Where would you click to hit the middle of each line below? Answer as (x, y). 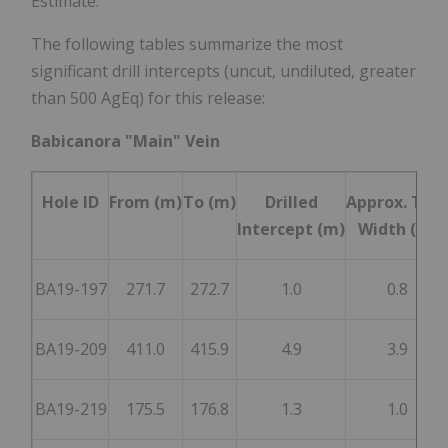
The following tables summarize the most (187, 44)
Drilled (291, 202)
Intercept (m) (291, 229)
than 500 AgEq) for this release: (148, 98)
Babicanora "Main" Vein (125, 141)
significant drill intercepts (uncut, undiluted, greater (223, 71)
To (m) (209, 202)
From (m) (145, 202)
